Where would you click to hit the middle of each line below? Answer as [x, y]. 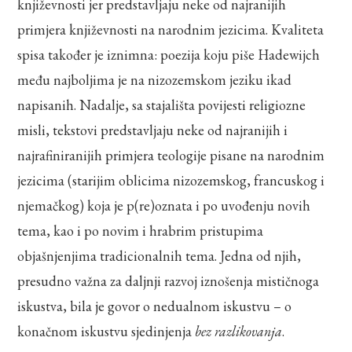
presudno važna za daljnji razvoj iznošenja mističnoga [169, 280]
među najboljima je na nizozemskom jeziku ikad [155, 79]
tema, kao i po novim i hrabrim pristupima [141, 230]
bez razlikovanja [239, 331]
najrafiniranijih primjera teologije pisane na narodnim [171, 155]
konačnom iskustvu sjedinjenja [106, 331]
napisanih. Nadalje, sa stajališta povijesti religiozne [162, 104]
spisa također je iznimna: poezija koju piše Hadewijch [169, 54]
